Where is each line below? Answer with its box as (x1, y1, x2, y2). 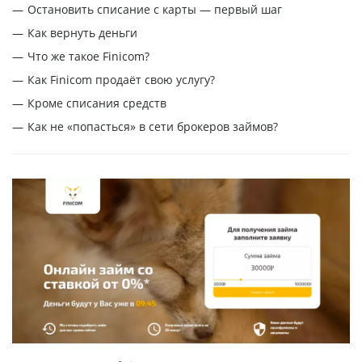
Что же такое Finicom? (27, 48, 149, 65)
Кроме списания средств (27, 95, 166, 112)
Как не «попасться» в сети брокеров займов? (27, 119, 278, 135)
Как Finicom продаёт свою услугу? (27, 72, 215, 88)
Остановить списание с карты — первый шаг (27, 2, 282, 18)
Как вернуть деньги (27, 25, 137, 41)
